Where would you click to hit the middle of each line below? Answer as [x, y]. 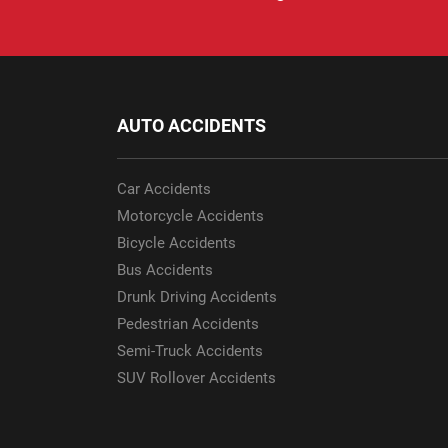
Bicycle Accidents [176, 243]
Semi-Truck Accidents [190, 351]
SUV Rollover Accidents [196, 378]
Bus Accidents [165, 270]
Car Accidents [164, 189]
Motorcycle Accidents [190, 216]
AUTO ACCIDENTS [191, 126]
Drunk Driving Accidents [197, 297]
